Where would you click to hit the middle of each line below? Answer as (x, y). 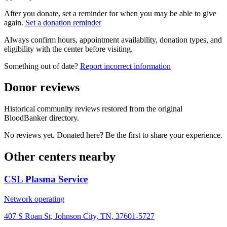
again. (14, 22)
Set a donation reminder (63, 22)
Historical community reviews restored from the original (93, 109)
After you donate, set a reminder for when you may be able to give (110, 13)
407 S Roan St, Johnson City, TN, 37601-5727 (79, 216)
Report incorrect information (125, 66)
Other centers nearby (60, 157)
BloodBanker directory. (42, 118)
